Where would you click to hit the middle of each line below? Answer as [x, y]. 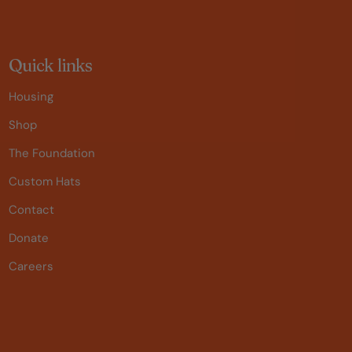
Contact [31, 210]
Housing [31, 97]
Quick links [50, 65]
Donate [28, 238]
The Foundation [51, 153]
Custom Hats [44, 181]
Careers [31, 266]
